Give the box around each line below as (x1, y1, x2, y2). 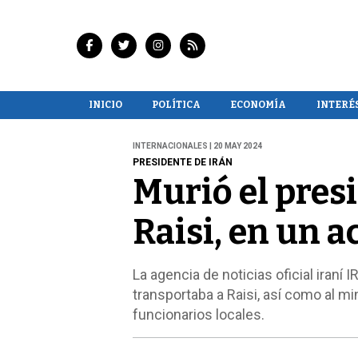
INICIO (88, 98, 122, 110)
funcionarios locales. (132, 306, 265, 324)
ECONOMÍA (230, 98, 287, 110)
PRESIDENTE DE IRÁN (132, 157, 233, 169)
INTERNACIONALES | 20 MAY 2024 (132, 141, 262, 151)
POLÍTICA (151, 98, 201, 110)
